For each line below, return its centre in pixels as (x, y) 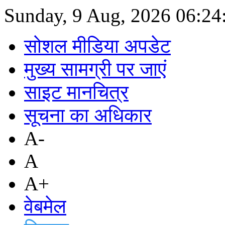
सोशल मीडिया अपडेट (97, 46)
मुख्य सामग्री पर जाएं (95, 69)
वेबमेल (45, 206)
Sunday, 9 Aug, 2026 (90, 15)
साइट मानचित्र (76, 92)
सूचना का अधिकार (88, 115)
